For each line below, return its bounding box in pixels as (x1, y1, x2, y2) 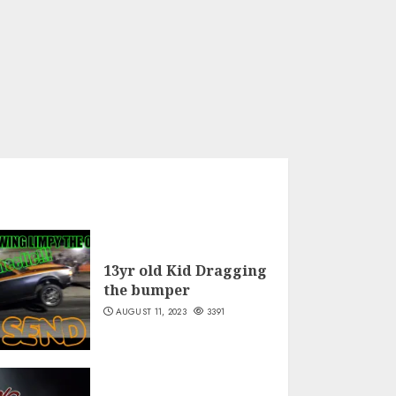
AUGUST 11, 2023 (115, 305, 187, 319)
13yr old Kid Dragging (103, 261, 267, 281)
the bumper (103, 280, 190, 301)
